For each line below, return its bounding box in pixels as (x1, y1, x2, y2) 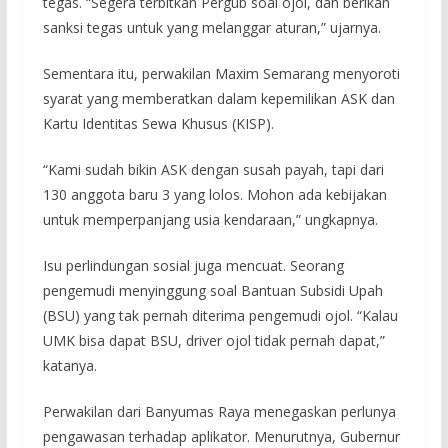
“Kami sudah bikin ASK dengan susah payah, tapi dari (42, 159, 384, 179)
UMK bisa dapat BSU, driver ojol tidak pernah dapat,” (42, 330, 385, 350)
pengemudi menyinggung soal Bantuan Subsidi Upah (42, 280, 383, 300)
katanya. (42, 355, 97, 375)
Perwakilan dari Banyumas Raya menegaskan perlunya (42, 401, 396, 421)
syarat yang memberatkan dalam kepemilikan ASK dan (42, 88, 395, 108)
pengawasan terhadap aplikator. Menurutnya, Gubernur (42, 426, 400, 446)
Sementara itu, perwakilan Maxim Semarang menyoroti (42, 63, 400, 83)
